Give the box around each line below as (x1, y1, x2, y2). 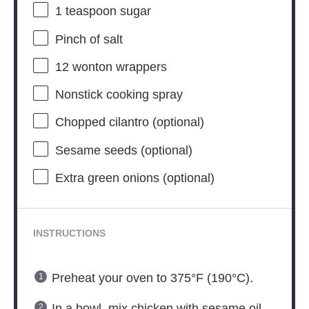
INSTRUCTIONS (32, 228, 106, 239)
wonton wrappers (68, 60, 167, 74)
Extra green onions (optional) (54, 171, 215, 186)
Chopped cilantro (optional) (54, 115, 204, 130)
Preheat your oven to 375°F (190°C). (51, 270, 253, 285)
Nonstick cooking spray (54, 88, 183, 102)
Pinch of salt (54, 32, 123, 46)
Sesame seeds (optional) (54, 143, 192, 157)
